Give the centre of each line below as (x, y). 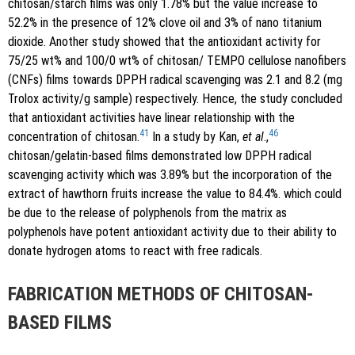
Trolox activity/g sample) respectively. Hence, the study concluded (175, 98)
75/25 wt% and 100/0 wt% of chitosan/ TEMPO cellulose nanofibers (177, 60)
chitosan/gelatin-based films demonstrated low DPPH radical (160, 155)
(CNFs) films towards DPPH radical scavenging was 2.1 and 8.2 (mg (175, 79)
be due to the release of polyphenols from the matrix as (147, 212)
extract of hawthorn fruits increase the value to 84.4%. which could (175, 193)
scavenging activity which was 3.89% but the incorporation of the (170, 174)
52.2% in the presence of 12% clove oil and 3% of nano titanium (165, 22)
